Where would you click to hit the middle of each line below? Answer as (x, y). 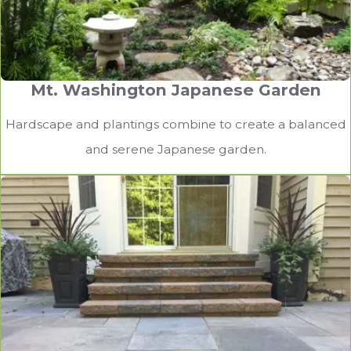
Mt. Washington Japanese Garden (175, 90)
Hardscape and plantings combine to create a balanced (175, 124)
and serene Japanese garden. (175, 149)
